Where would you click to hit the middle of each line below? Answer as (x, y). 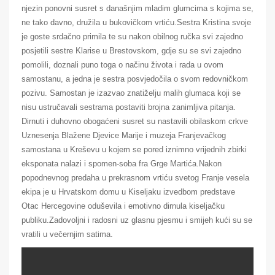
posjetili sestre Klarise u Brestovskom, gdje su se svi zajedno (131, 50)
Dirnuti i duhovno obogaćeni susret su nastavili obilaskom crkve (135, 121)
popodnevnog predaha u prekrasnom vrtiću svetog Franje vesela (135, 177)
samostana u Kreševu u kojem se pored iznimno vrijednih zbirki (134, 149)
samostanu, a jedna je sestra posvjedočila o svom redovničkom (135, 79)
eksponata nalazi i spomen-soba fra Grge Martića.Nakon (122, 163)
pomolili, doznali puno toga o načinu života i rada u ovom (122, 64)
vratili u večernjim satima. (67, 234)
